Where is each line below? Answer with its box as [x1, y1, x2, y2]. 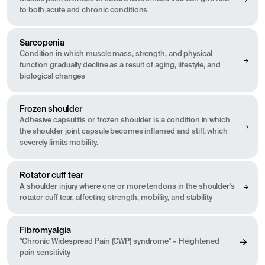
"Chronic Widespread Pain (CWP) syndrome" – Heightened [20, 238, 219, 246]
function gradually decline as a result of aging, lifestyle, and [20, 62, 221, 70]
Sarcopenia [20, 39, 64, 48]
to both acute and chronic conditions [20, 7, 148, 15]
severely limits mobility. [20, 139, 98, 147]
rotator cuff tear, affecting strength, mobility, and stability [20, 194, 212, 202]
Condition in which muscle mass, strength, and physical [20, 50, 212, 59]
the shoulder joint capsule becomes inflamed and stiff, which [20, 128, 228, 136]
